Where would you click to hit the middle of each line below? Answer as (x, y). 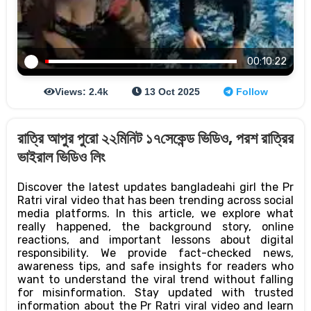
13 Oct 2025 (170, 91)
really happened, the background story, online (155, 226)
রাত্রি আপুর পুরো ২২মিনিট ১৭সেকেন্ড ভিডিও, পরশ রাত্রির (155, 138)
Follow (250, 91)
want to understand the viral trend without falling (155, 279)
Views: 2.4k (81, 91)
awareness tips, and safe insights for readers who (155, 266)
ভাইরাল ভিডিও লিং (61, 157)
